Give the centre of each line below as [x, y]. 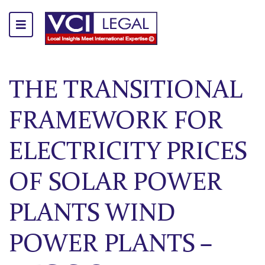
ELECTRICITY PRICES [128, 153]
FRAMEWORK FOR [116, 122]
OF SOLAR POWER [116, 184]
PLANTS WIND [92, 214]
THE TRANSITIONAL [125, 91]
